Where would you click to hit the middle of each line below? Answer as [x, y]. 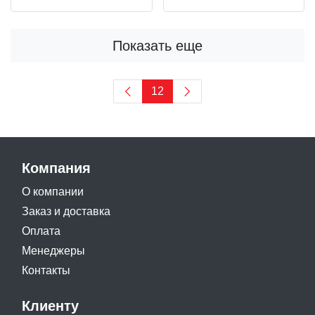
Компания [56, 168]
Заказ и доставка [66, 211]
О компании [53, 191]
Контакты [46, 270]
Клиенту [50, 306]
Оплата [41, 231]
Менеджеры [53, 250]
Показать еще [157, 45]
